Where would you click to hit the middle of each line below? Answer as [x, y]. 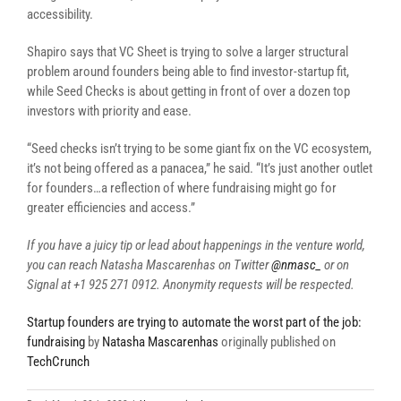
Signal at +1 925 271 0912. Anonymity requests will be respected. [193, 285]
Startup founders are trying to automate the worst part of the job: [194, 322]
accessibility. [61, 14]
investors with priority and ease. [109, 111]
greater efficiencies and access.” [111, 208]
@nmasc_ [296, 265]
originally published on [277, 342]
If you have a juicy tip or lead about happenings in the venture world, [196, 245]
